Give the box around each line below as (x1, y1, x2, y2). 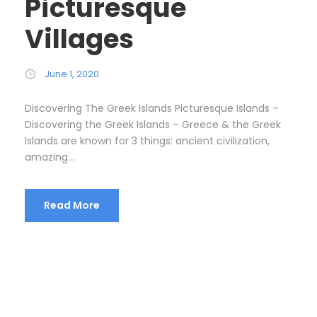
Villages (25, 20, 134, 57)
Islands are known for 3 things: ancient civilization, (25, 133, 270, 148)
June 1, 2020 (45, 67, 99, 81)
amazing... (25, 149, 74, 164)
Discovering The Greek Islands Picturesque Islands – (25, 100, 279, 115)
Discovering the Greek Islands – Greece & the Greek (25, 117, 281, 132)
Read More (44, 197, 100, 212)
